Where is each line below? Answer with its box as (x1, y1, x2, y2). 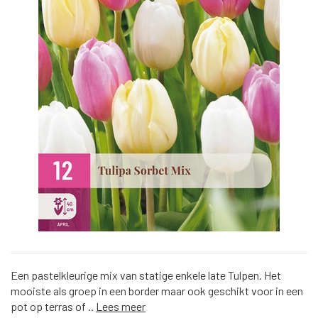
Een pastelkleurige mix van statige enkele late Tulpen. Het (11, 268, 281, 282)
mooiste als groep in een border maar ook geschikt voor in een (11, 283, 303, 297)
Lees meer (96, 299, 146, 313)
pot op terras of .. (11, 299, 96, 313)
